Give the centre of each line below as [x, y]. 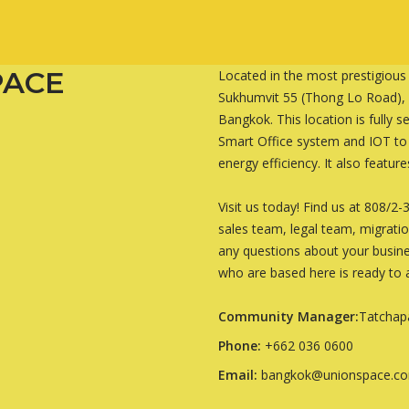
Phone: [240, 346]
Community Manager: [288, 317]
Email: [238, 375]
